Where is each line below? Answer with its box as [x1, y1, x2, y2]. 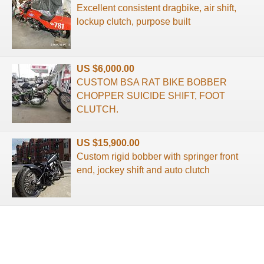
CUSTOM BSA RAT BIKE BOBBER [77, 77, 227, 87]
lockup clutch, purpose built [77, 16, 190, 27]
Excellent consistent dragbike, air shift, [77, 2, 236, 13]
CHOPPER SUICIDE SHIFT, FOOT [77, 90, 225, 101]
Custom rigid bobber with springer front [77, 151, 238, 161]
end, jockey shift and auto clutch [77, 164, 210, 175]
